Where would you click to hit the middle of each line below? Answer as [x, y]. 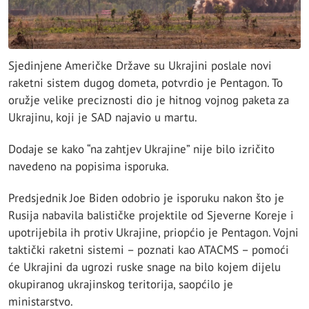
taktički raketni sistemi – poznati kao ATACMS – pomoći [149, 250]
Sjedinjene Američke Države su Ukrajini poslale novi [140, 65]
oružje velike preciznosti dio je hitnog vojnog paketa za [149, 100]
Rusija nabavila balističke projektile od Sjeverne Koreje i [151, 216]
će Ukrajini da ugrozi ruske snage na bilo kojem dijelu [144, 267]
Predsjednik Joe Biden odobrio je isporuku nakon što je [146, 198]
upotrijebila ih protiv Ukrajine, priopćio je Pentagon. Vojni [153, 233]
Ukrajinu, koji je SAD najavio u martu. [103, 117]
